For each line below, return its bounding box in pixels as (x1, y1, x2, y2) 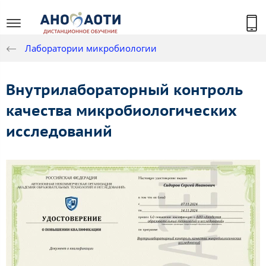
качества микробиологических (6, 101, 237, 121)
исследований (6, 122, 112, 141)
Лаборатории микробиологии (25, 42, 157, 55)
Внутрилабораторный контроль (6, 80, 243, 100)
